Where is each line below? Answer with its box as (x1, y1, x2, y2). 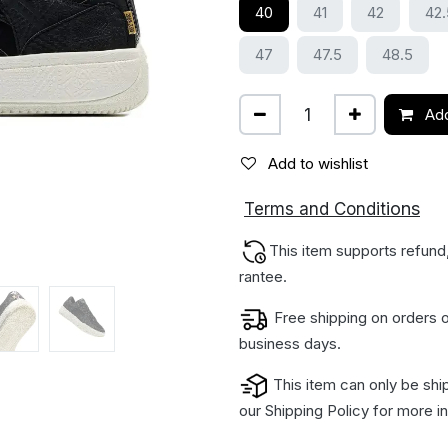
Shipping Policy (265, 401, 369, 421)
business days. (239, 334, 345, 354)
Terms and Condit (244, 199, 386, 220)
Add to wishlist (268, 153, 368, 173)
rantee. (239, 267, 287, 287)
